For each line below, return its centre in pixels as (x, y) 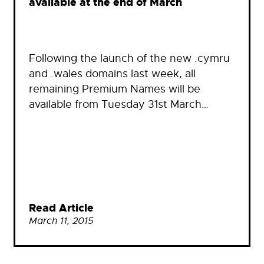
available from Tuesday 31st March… (119, 105)
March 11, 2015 (61, 221)
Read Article (61, 209)
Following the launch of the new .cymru (129, 59)
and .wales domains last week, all (112, 74)
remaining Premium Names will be (115, 89)
